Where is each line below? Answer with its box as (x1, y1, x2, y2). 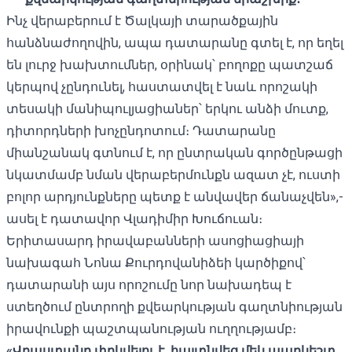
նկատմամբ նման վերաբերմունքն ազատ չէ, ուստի (6, 167, 340, 182)
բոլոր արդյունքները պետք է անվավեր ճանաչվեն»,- (6, 189, 343, 204)
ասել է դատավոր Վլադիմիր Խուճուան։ (6, 211, 262, 226)
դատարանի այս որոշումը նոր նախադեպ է (6, 277, 291, 292)
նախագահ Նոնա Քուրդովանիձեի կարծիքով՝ (6, 255, 306, 270)
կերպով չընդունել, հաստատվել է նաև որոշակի (6, 79, 317, 94)
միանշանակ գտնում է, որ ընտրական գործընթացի (6, 145, 343, 160)
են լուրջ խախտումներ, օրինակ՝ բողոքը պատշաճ (6, 57, 333, 72)
